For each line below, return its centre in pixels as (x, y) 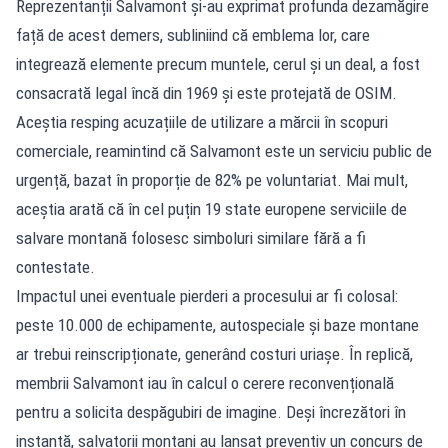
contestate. (55, 267)
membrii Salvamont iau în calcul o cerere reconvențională (205, 383)
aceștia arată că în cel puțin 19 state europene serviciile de (211, 209)
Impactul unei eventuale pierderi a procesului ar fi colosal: (207, 296)
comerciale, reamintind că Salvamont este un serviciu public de (224, 151)
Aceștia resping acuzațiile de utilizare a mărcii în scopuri (202, 122)
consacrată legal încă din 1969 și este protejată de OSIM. (206, 93)
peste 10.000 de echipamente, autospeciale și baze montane (217, 325)
